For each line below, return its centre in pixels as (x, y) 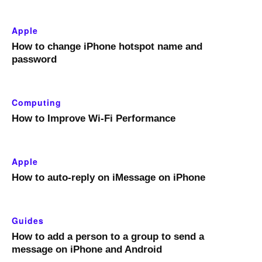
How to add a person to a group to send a (108, 237)
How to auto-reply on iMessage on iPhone (108, 178)
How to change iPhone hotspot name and (107, 47)
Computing (37, 103)
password (34, 60)
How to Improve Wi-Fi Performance (94, 119)
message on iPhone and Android (87, 250)
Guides (28, 221)
